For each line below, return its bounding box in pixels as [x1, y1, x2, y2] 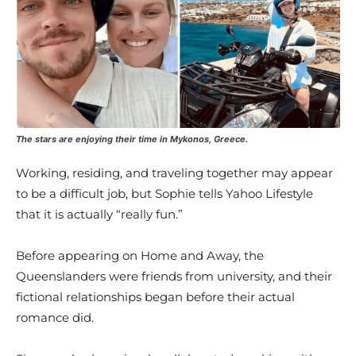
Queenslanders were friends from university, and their [16, 269, 332, 284]
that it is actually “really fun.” [16, 207, 183, 222]
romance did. [16, 310, 94, 325]
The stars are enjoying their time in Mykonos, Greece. [16, 133, 250, 145]
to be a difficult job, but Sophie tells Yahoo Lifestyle [16, 186, 313, 201]
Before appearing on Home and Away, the [16, 248, 264, 263]
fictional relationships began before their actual [16, 289, 295, 304]
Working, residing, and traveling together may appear [16, 165, 333, 180]
